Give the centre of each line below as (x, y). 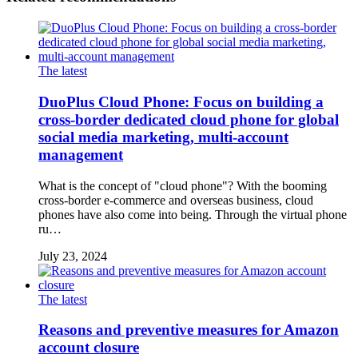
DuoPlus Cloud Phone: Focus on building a (181, 101)
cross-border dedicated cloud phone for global (189, 119)
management (81, 154)
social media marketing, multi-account (163, 137)
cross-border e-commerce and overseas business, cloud (176, 200)
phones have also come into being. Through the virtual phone (193, 214)
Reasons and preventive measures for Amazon (189, 330)
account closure (89, 348)
